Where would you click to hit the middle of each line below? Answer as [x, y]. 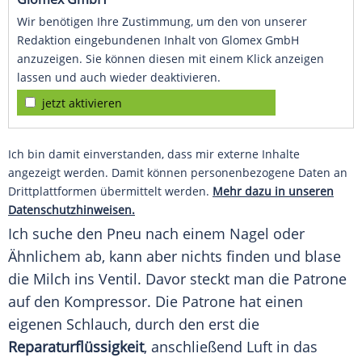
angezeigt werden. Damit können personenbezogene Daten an [178, 173]
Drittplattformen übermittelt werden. [110, 192]
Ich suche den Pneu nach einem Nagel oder [156, 234]
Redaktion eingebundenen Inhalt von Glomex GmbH [158, 40]
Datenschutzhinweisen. [72, 210]
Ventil [118, 279]
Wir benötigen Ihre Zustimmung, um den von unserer [162, 22]
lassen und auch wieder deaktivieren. [119, 78]
